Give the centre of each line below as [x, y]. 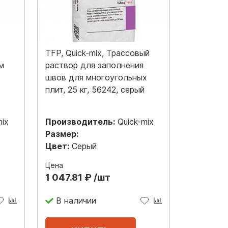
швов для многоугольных [96, 77]
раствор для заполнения [94, 65]
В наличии [76, 201]
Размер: [62, 134]
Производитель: [80, 121]
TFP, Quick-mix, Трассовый [97, 53]
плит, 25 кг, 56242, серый [95, 89]
